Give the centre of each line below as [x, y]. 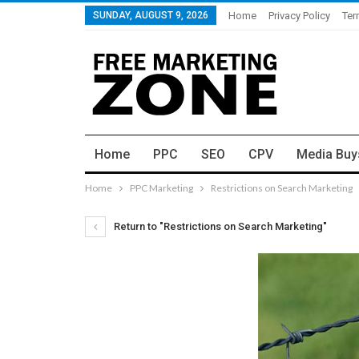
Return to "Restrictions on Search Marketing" [219, 226]
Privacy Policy [299, 16]
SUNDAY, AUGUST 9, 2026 [151, 15]
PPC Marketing [161, 188]
